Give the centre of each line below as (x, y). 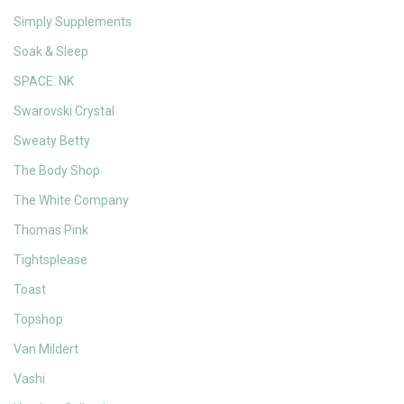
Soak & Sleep (51, 52)
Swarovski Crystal (64, 111)
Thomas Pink (51, 230)
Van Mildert (46, 349)
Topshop (38, 320)
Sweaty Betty (52, 141)
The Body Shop (57, 171)
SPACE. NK (44, 82)
